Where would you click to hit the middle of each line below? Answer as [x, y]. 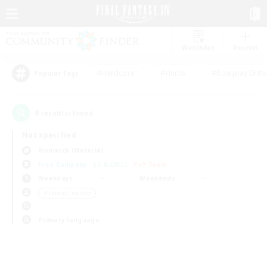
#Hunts [173, 73]
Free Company [63, 164]
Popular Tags [57, 73]
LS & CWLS [111, 164]
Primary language [69, 220]
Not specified [49, 135]
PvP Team [150, 164]
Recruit [245, 48]
